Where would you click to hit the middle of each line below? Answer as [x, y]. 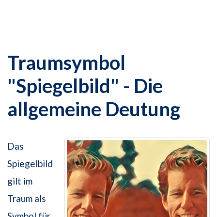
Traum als [27, 199]
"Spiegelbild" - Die [85, 86]
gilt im [20, 181]
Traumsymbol [66, 63]
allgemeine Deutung [94, 109]
